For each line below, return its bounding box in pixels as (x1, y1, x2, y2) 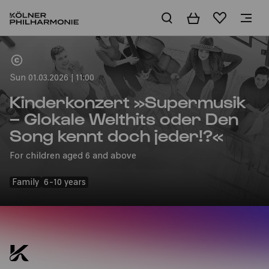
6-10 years (44, 178, 86, 187)
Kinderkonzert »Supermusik (10, 91, 246, 111)
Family (12, 178, 39, 187)
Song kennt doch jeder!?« (10, 124, 223, 145)
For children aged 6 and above (10, 152, 136, 161)
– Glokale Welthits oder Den (10, 107, 238, 128)
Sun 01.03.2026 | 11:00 (10, 74, 94, 83)
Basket (186, 13, 217, 23)
